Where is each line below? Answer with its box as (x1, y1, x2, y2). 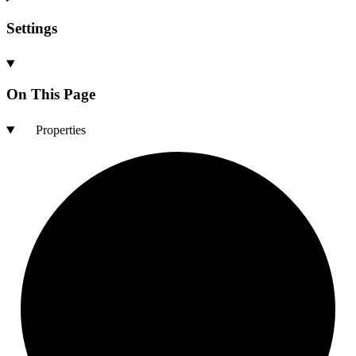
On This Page (6, 86, 95, 103)
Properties (35, 123, 86, 137)
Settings (6, 19, 57, 37)
